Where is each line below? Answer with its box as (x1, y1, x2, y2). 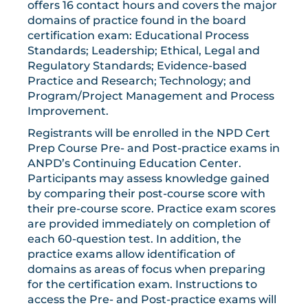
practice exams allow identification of (27, 247, 235, 261)
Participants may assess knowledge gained (27, 172, 269, 186)
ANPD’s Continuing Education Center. (27, 157, 241, 170)
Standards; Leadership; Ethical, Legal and (27, 44, 260, 58)
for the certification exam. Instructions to (27, 278, 257, 291)
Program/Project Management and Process (27, 89, 274, 103)
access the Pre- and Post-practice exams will (27, 293, 276, 307)
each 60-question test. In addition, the (27, 232, 241, 246)
